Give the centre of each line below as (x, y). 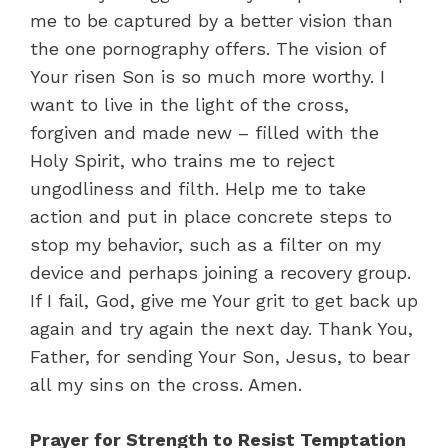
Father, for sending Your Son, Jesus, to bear (220, 356)
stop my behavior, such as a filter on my (205, 244)
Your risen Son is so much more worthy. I (207, 76)
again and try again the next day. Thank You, (221, 328)
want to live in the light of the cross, (189, 104)
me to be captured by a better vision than (211, 20)
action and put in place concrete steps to (211, 216)
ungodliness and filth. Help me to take (198, 188)
